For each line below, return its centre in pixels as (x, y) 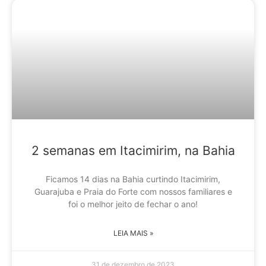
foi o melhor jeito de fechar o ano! (133, 204)
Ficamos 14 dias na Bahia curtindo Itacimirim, (133, 179)
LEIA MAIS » (133, 233)
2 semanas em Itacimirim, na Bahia (133, 150)
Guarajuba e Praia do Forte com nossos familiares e (133, 191)
